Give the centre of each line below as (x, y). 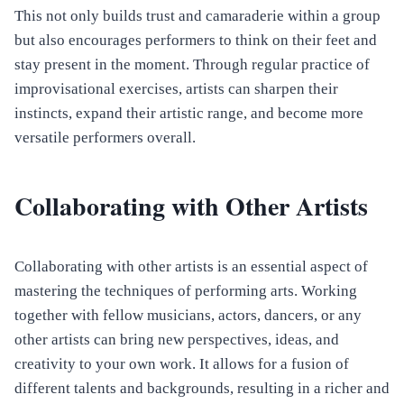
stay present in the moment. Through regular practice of (192, 65)
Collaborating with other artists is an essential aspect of (191, 267)
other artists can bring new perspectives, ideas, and (177, 340)
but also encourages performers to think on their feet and (196, 41)
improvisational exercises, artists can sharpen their (176, 89)
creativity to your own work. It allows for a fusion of (182, 364)
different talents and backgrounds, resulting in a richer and (202, 389)
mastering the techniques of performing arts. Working (186, 291)
